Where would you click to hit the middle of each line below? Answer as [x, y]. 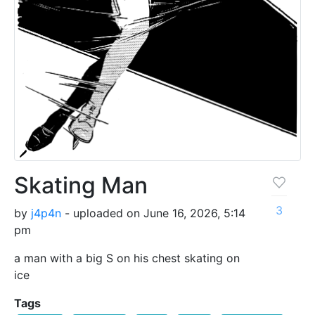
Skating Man [81, 185]
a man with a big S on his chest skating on [127, 258]
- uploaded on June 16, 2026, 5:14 [153, 213]
